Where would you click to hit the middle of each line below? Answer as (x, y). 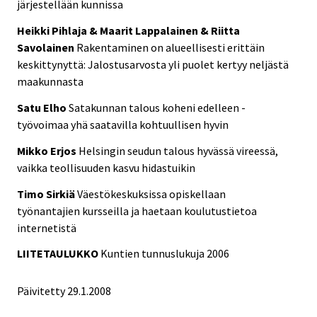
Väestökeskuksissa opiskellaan (151, 194)
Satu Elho (43, 107)
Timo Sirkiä (47, 194)
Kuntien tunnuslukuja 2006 (165, 254)
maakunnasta (50, 82)
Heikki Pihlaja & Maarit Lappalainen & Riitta (128, 31)
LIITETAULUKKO (59, 254)
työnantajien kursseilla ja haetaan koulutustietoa (137, 211)
